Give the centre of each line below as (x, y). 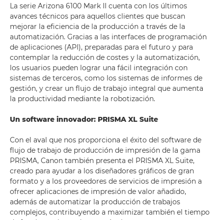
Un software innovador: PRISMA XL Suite (84, 119)
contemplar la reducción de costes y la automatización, (105, 57)
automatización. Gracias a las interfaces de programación (108, 37)
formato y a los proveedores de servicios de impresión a (106, 181)
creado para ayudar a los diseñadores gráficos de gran (102, 171)
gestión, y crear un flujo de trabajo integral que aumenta (107, 88)
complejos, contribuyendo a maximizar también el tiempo (110, 212)
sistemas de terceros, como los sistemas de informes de (106, 78)
